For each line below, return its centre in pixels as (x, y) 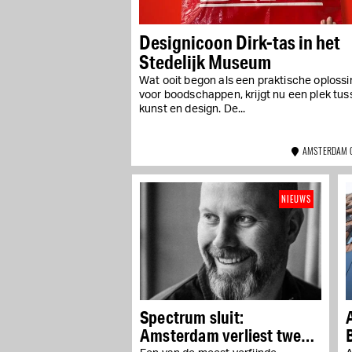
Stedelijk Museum (205, 61)
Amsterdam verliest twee (225, 335)
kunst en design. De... (192, 109)
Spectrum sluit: (192, 317)
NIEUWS (296, 198)
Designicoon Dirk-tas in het (240, 42)
